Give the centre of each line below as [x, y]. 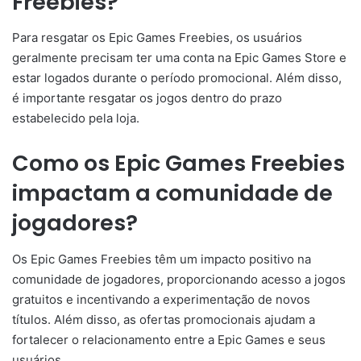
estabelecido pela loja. [76, 118]
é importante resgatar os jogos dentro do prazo [147, 98]
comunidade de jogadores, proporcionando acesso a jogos [179, 279]
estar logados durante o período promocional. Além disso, [177, 78]
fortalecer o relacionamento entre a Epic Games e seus [169, 339]
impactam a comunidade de [172, 193]
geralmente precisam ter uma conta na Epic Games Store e [179, 58]
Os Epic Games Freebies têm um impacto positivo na [162, 259]
